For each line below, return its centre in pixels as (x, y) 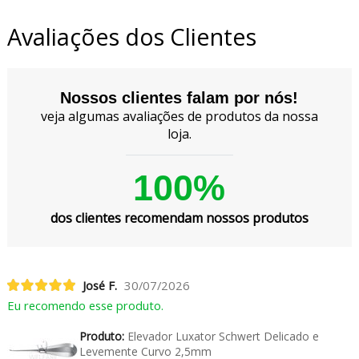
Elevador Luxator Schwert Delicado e (221, 336)
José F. (99, 285)
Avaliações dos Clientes (131, 37)
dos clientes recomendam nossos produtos (179, 218)
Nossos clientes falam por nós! (179, 98)
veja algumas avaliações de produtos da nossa (179, 117)
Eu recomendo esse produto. (85, 305)
